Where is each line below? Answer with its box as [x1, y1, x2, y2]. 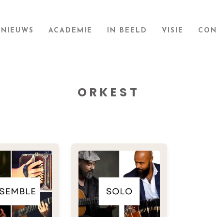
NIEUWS [1, 27, 34, 34]
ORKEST [77, 84, 140, 101]
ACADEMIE [48, 27, 93, 34]
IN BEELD [107, 27, 148, 34]
